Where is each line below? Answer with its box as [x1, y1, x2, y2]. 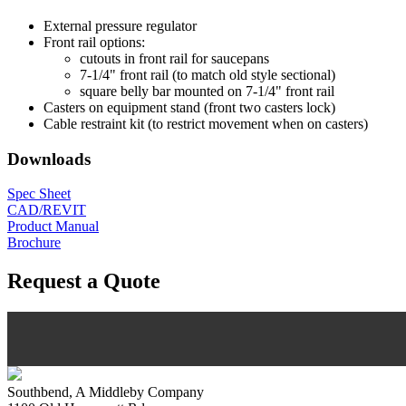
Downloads [7, 149, 91, 169]
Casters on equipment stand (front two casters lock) [43, 100, 335, 116]
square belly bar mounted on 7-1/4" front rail [80, 83, 334, 100]
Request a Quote [7, 269, 160, 294]
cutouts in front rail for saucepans [80, 51, 269, 67]
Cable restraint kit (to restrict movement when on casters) [43, 116, 368, 132]
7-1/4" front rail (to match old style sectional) [80, 67, 335, 83]
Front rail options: [43, 34, 145, 51]
